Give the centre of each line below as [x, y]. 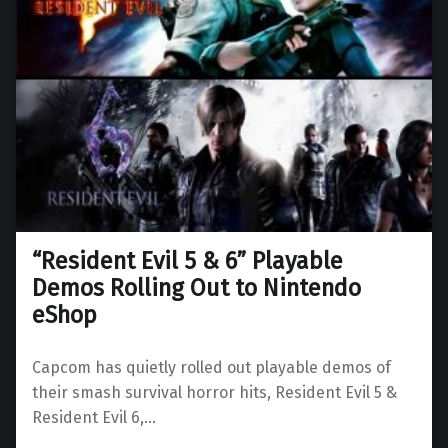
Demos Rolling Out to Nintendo [196, 287]
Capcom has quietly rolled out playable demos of [211, 367]
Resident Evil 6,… [94, 417]
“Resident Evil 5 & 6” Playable [187, 260]
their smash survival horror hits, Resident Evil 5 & [214, 392]
